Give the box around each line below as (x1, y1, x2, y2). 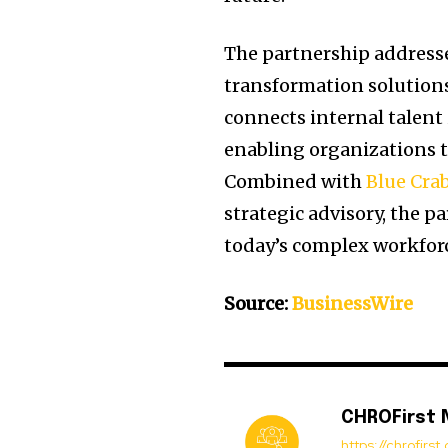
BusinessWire (292, 292, 414, 316)
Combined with (224, 170, 367, 194)
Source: (224, 292, 293, 316)
